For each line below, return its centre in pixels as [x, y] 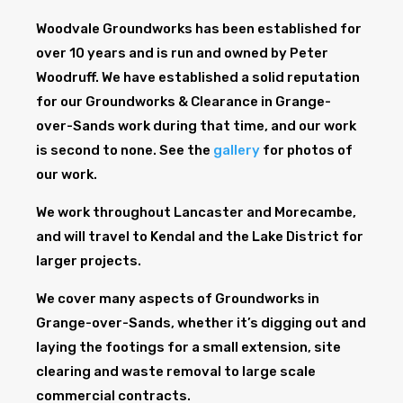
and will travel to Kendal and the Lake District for [200, 237]
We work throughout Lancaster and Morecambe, [196, 213]
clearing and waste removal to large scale [176, 372]
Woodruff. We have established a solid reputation [198, 78]
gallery [237, 151]
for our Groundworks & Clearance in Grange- [184, 102]
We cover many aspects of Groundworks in [178, 299]
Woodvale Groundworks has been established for [199, 29]
